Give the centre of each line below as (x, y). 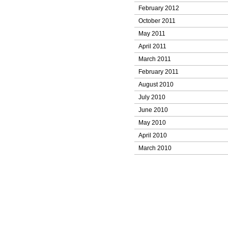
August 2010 (156, 84)
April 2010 (153, 135)
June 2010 (153, 110)
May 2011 (152, 34)
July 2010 (152, 97)
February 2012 (159, 8)
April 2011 (152, 46)
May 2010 (152, 123)
